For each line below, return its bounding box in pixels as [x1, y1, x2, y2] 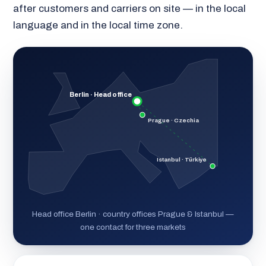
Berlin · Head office [69, 91, 132, 98]
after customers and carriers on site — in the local [12, 2, 246, 14]
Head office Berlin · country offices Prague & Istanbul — [32, 210, 234, 219]
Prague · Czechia [148, 117, 200, 124]
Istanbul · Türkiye [156, 156, 207, 163]
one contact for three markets [80, 223, 186, 232]
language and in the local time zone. [12, 19, 183, 31]
